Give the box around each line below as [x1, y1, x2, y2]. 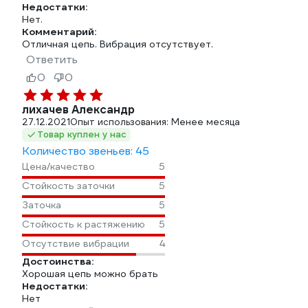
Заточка [22, 199, 61, 211]
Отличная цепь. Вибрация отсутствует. [22, 38, 213, 50]
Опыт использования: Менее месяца [70, 116, 240, 128]
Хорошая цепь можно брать [22, 267, 158, 280]
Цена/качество [22, 160, 95, 173]
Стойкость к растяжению [22, 218, 145, 230]
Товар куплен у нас [37, 129, 126, 140]
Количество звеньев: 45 [22, 144, 149, 158]
